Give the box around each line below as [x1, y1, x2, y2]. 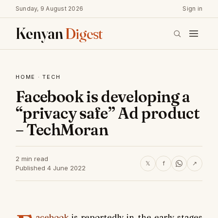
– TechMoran [16, 120, 108, 139]
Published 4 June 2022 [16, 164, 86, 172]
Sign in [182, 5, 202, 12]
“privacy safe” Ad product [16, 104, 200, 123]
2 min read [16, 155, 48, 163]
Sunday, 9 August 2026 [16, 5, 84, 12]
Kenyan [16, 24, 65, 43]
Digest [65, 24, 103, 43]
